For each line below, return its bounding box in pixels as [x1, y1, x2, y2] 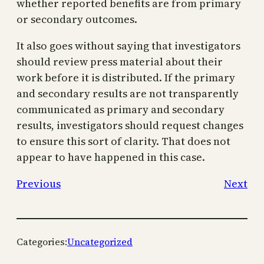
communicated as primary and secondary [16, 101, 225, 117]
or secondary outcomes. [16, 11, 137, 27]
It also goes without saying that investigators [16, 38, 240, 53]
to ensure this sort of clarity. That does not [16, 133, 230, 148]
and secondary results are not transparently [16, 85, 239, 101]
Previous [16, 176, 61, 191]
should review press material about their [16, 54, 223, 69]
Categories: [16, 235, 67, 248]
